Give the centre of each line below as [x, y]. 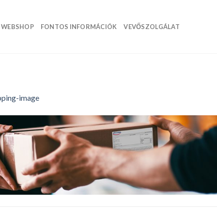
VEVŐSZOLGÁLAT [152, 27]
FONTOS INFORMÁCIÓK [79, 27]
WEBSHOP [17, 27]
